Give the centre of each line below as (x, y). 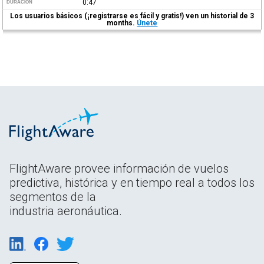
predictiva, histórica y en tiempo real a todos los (132, 182)
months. (122, 23)
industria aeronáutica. (66, 211)
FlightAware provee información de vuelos (119, 168)
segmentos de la (53, 197)
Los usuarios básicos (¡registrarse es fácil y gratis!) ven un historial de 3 (132, 16)
